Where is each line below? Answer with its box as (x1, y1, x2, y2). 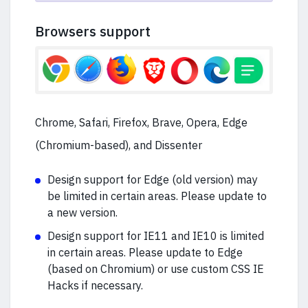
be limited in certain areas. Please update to (47, 188, 267, 203)
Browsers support (35, 22, 151, 41)
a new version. (47, 205, 118, 219)
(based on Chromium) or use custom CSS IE (47, 261, 264, 276)
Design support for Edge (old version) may (47, 172, 258, 186)
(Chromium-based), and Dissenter (35, 137, 202, 152)
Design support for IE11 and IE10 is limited (47, 228, 264, 243)
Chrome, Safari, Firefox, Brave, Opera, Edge (35, 115, 247, 129)
